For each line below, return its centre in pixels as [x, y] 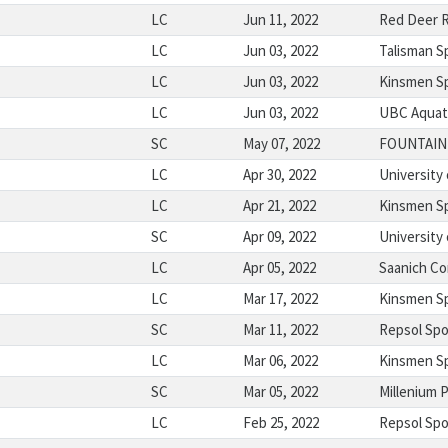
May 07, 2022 [281, 143]
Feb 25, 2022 [280, 422]
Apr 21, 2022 [279, 205]
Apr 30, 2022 [279, 174]
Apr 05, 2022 [279, 267]
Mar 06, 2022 [280, 360]
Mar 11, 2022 [280, 329]
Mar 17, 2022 [280, 298]
